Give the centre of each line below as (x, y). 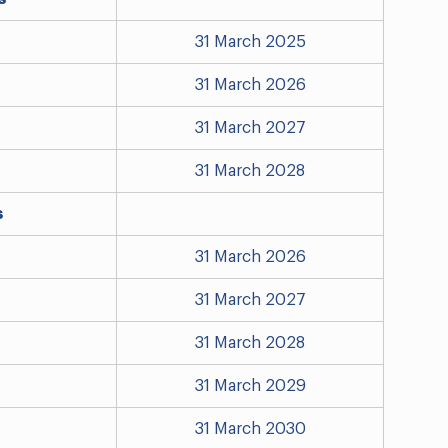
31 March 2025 (250, 42)
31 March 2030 (250, 429)
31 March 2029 (250, 386)
